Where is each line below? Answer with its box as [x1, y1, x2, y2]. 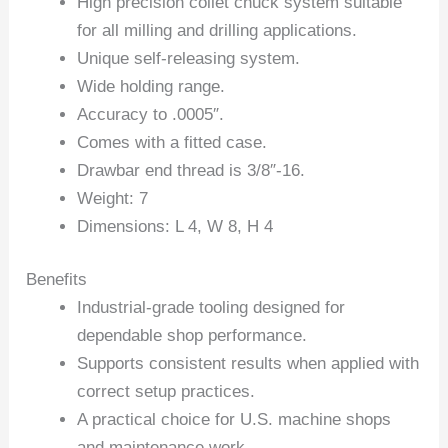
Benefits [26, 270, 88, 290]
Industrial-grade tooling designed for [77, 298, 346, 318]
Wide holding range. [77, 76, 226, 96]
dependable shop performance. [77, 326, 308, 346]
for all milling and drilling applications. [77, 20, 358, 40]
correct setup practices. [77, 382, 256, 402]
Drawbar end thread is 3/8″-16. [77, 160, 306, 180]
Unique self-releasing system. [77, 48, 301, 68]
